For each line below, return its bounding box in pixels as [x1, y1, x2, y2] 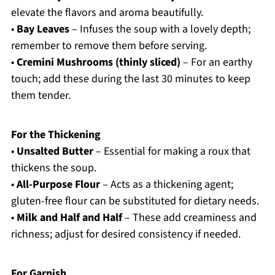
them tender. [10, 88, 71, 104]
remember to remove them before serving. [10, 38, 207, 54]
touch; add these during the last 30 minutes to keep [10, 71, 250, 87]
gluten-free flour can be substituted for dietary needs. [10, 193, 259, 209]
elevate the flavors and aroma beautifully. [10, 5, 203, 21]
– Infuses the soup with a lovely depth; [69, 21, 250, 37]
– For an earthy [180, 55, 252, 71]
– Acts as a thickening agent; [99, 177, 233, 193]
